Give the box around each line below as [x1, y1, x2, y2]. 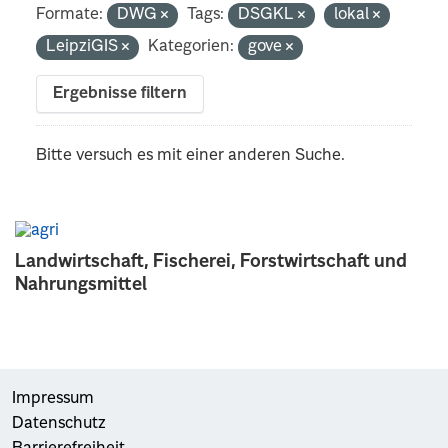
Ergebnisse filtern [53, 85, 188, 102]
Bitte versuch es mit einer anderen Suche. [36, 147, 346, 164]
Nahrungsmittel [15, 275, 147, 294]
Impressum [12, 390, 94, 407]
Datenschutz [12, 415, 106, 432]
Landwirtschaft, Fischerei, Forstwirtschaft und [15, 252, 407, 271]
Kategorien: [148, 38, 235, 55]
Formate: [36, 6, 104, 23]
